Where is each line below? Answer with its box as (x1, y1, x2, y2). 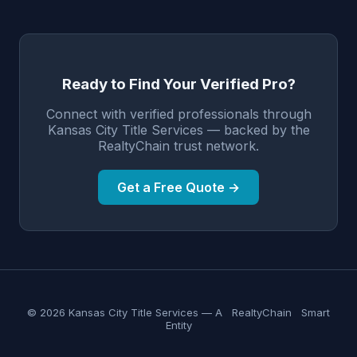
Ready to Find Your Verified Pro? (61, 74, 296, 93)
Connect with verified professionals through (45, 105, 312, 122)
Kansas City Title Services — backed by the (47, 121, 310, 138)
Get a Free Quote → (117, 178, 240, 195)
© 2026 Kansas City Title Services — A (27, 305, 226, 319)
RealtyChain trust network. (98, 137, 259, 154)
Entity (165, 318, 192, 331)
